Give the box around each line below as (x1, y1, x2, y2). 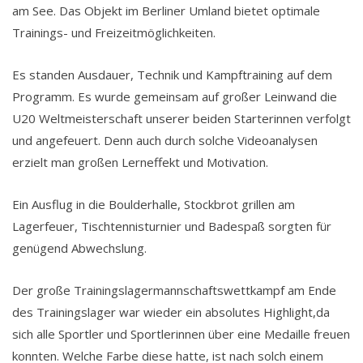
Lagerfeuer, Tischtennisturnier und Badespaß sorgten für (12, 217, 331, 234)
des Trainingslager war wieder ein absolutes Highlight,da (12, 303, 330, 320)
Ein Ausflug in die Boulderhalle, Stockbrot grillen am (12, 195, 295, 212)
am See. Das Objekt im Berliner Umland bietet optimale (12, 2, 320, 19)
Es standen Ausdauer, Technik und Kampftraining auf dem (12, 66, 332, 83)
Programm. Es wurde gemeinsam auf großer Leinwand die (12, 88, 337, 105)
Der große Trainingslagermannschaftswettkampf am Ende (12, 281, 336, 298)
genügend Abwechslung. (12, 239, 147, 256)
